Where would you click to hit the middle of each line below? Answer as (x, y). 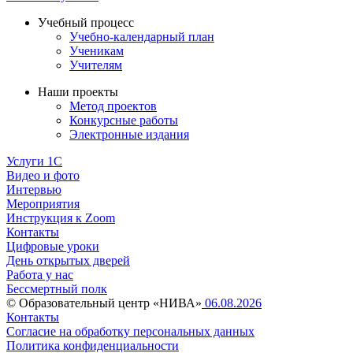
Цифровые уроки (53, 247)
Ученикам (97, 51)
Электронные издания (129, 135)
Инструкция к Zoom (61, 218)
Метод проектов (113, 106)
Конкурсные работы (124, 121)
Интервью (34, 190)
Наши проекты (78, 92)
